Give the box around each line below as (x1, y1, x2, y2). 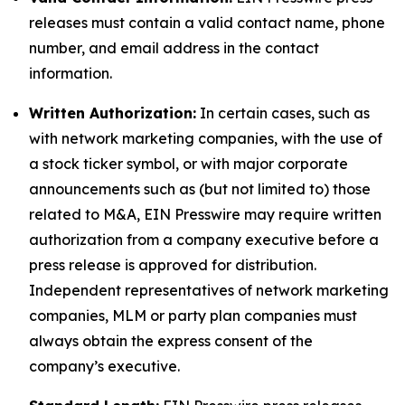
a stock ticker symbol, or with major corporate (29, 155, 348, 173)
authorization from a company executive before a (29, 231, 379, 249)
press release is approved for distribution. (29, 256, 316, 274)
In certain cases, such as (196, 104, 370, 122)
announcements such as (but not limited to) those (29, 180, 371, 198)
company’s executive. (29, 357, 180, 375)
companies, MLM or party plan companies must (29, 306, 357, 325)
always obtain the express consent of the (29, 332, 313, 350)
